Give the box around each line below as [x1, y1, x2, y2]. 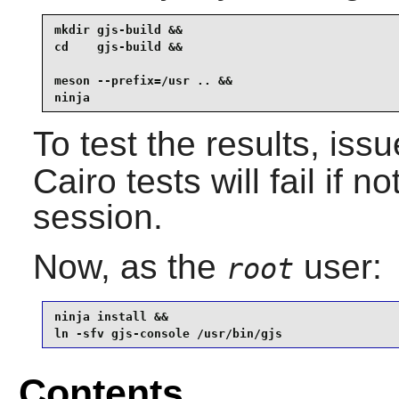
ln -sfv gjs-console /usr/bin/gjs [53, 326, 282, 340]
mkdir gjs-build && [53, 22, 183, 37]
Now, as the [32, 248, 226, 287]
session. [32, 198, 163, 237]
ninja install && [53, 309, 168, 323]
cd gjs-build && [53, 39, 183, 53]
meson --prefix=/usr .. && [53, 73, 232, 87]
